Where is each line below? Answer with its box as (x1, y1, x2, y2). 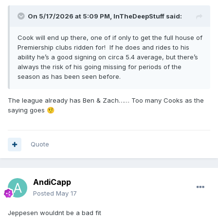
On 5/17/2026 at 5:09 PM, (28, 12, 113, 20)
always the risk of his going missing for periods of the (18, 63, 182, 71)
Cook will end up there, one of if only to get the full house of (18, 34, 202, 42)
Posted (33, 189, 56, 198)
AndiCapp (33, 177, 71, 187)
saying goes (8, 106, 47, 114)
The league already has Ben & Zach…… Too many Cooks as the (8, 96, 204, 105)
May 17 (56, 189, 77, 198)
